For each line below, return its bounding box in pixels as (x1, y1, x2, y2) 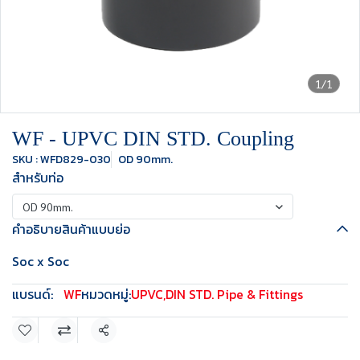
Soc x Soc (12, 252, 69, 271)
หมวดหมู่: (81, 284, 131, 304)
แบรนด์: (12, 284, 53, 304)
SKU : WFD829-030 (12, 151, 111, 168)
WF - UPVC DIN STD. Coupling (12, 127, 294, 150)
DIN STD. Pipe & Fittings (166, 284, 303, 304)
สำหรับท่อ (12, 168, 63, 187)
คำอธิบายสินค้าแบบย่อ (12, 219, 130, 239)
